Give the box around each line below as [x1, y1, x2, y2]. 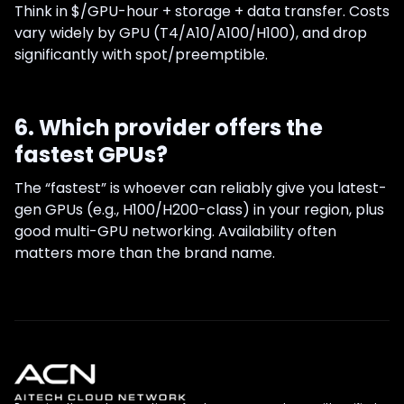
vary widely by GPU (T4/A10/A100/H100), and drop [14, 22, 367, 43]
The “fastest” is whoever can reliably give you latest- [14, 177, 387, 198]
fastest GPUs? [14, 139, 168, 170]
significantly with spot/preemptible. [14, 43, 268, 65]
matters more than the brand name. [14, 242, 275, 263]
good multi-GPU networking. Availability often [14, 220, 336, 242]
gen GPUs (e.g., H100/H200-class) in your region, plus [14, 198, 384, 220]
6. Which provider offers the [14, 112, 323, 142]
